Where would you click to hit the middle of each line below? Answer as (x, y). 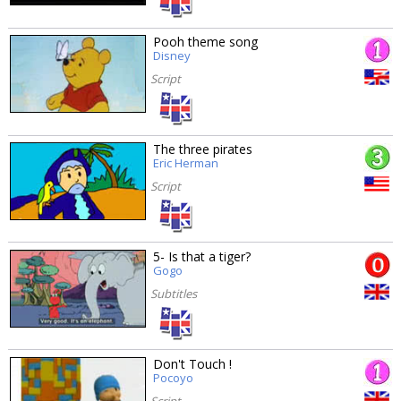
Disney (172, 56)
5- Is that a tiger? (202, 256)
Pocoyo (174, 377)
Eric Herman (186, 162)
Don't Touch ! (193, 363)
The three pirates (203, 149)
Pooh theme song (206, 42)
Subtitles (173, 293)
